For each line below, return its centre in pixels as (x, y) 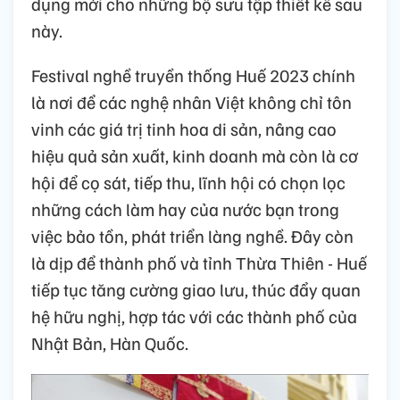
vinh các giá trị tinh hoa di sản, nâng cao (184, 129)
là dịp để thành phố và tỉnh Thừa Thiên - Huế (199, 263)
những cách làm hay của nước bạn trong (185, 209)
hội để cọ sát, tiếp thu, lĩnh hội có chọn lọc (188, 183)
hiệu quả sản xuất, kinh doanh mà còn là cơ (195, 156)
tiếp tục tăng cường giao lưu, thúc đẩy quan (196, 290)
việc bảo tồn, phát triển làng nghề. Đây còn (192, 236)
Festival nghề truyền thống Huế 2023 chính (193, 75)
